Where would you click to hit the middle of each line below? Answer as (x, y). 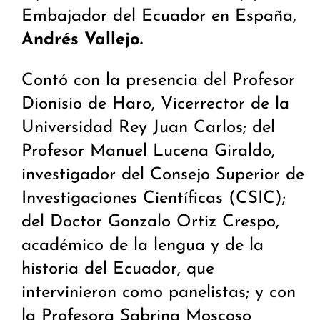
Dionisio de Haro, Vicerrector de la (155, 105)
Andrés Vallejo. (82, 40)
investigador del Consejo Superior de (163, 175)
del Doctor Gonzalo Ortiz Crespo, (150, 222)
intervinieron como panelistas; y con (159, 293)
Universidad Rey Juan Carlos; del (148, 128)
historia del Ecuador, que (118, 270)
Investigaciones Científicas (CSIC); (154, 199)
